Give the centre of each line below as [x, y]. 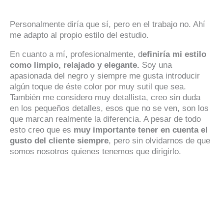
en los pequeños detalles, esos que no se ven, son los [109, 109]
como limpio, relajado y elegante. [75, 65]
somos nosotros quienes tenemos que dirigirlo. [96, 152]
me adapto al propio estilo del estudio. [79, 35]
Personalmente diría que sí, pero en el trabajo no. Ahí [108, 25]
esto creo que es [42, 130]
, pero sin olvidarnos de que [159, 141]
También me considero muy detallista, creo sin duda [105, 98]
